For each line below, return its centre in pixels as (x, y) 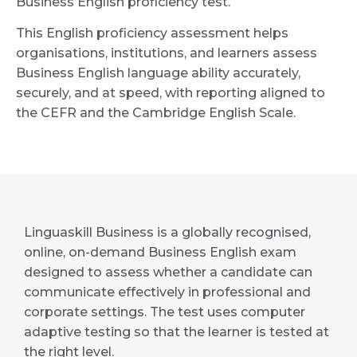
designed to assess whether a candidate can (168, 272)
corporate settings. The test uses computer (165, 312)
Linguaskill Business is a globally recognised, (167, 232)
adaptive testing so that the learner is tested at (177, 331)
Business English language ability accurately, (158, 73)
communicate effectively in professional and (167, 292)
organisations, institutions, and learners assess (167, 53)
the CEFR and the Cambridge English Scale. (156, 113)
